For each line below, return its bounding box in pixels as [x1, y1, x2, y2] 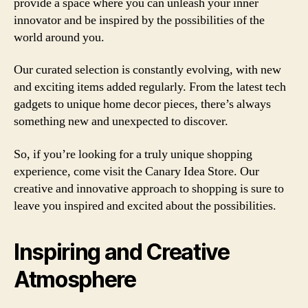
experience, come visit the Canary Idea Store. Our [14, 163, 259, 179]
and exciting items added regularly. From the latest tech [14, 79, 286, 95]
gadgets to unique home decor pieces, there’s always [14, 96, 271, 112]
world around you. [14, 29, 104, 45]
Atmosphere [14, 265, 136, 293]
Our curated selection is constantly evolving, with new [14, 62, 281, 78]
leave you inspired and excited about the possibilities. [14, 197, 276, 214]
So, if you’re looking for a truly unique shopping [14, 146, 252, 162]
